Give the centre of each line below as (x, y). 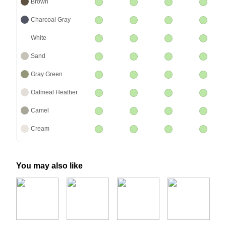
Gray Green (47, 74)
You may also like (49, 165)
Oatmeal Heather (54, 92)
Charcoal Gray (51, 19)
